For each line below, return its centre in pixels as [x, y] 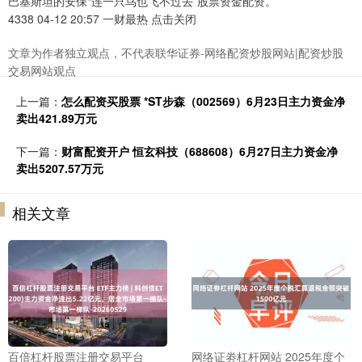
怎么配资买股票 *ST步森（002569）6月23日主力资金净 [203, 101]
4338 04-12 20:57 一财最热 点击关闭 [102, 19]
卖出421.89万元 [57, 118]
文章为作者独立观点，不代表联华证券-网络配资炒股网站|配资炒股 [176, 53]
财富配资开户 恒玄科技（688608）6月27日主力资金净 [200, 152]
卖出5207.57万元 [60, 168]
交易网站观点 [42, 71]
